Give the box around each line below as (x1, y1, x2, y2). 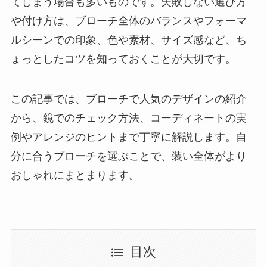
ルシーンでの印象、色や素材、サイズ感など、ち (10, 33, 247, 46)
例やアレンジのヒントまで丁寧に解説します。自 (10, 131, 247, 144)
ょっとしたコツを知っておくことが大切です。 (10, 52, 236, 65)
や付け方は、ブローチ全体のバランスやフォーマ (10, 14, 247, 27)
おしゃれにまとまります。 (10, 169, 139, 182)
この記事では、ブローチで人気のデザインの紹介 (10, 93, 247, 105)
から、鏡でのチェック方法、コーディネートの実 (10, 112, 247, 125)
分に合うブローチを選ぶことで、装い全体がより (10, 150, 247, 163)
